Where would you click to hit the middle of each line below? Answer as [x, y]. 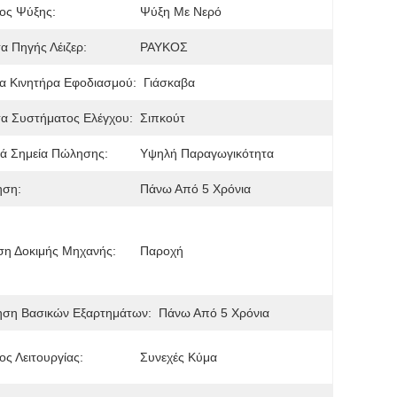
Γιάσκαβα [169, 82]
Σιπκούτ [163, 118]
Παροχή [162, 251]
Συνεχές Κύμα [179, 357]
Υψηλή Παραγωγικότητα [207, 153]
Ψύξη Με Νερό [181, 12]
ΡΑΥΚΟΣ [164, 47]
